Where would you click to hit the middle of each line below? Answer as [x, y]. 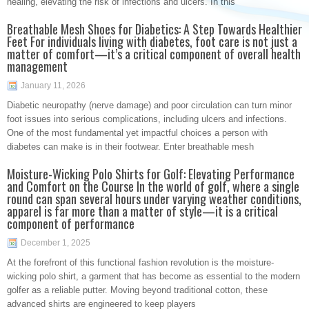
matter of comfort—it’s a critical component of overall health [154, 54]
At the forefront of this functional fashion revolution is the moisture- [140, 262]
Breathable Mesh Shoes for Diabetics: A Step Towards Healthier [154, 29]
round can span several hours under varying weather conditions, [154, 199]
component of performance [71, 223]
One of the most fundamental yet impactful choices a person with [137, 133]
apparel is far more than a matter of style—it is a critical [142, 211]
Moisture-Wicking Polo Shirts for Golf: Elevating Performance [151, 174]
